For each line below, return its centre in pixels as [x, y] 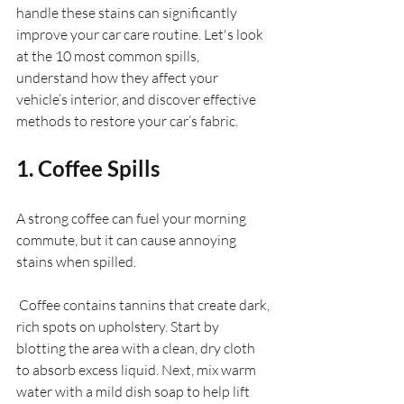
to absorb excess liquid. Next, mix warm [138, 370]
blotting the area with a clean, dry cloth [137, 349]
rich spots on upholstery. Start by [119, 327]
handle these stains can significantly [128, 13]
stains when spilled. [78, 262]
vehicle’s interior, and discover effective [138, 100]
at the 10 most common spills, [109, 56]
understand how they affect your [119, 78]
